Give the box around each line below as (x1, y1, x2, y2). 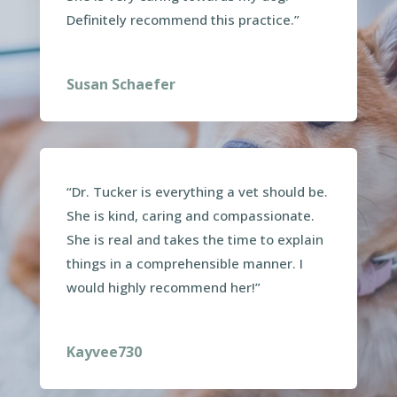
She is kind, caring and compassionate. (66, 206, 315, 224)
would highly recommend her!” (66, 277, 261, 296)
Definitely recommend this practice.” (66, 11, 300, 29)
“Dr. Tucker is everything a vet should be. (66, 182, 328, 200)
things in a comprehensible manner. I (66, 253, 303, 272)
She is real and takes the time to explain (66, 230, 323, 248)
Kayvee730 (66, 341, 142, 362)
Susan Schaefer (66, 74, 175, 95)
